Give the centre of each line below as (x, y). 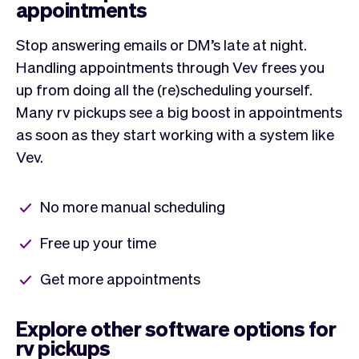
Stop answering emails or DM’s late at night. (161, 44)
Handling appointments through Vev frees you (170, 66)
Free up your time (98, 242)
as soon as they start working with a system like (175, 133)
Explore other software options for (176, 328)
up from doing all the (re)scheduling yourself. (164, 89)
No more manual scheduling (133, 206)
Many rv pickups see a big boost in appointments (179, 111)
